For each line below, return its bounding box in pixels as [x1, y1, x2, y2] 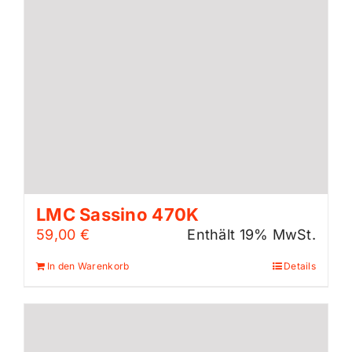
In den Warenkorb [47, 259, 130, 272]
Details [284, 259, 316, 272]
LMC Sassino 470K [36, 203, 200, 225]
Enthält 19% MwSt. [187, 225, 316, 243]
